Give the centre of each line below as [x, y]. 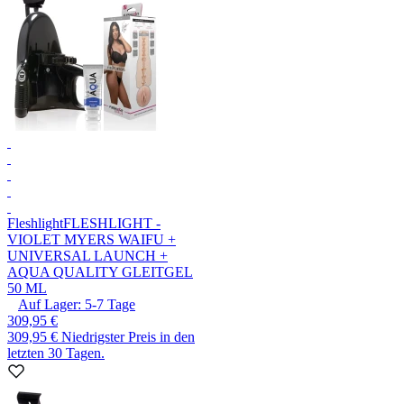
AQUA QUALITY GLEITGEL [100, 272]
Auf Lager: [50, 305]
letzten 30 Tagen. [56, 353]
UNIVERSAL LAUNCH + [87, 256]
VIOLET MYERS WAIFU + [92, 240]
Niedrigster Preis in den [128, 337]
